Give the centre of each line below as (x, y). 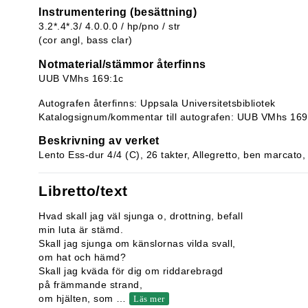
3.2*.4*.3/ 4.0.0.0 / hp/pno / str (110, 26)
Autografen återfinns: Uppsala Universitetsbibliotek (157, 103)
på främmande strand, (90, 285)
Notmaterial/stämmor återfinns (122, 64)
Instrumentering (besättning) (118, 12)
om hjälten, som (77, 298)
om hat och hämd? (82, 257)
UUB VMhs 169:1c (81, 78)
